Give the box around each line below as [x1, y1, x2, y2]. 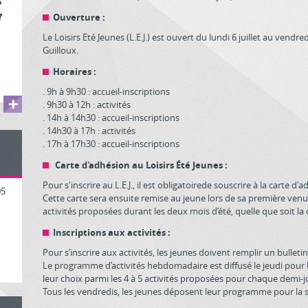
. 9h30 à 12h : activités [43, 98, 131, 111]
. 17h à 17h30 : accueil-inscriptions [43, 137, 180, 150]
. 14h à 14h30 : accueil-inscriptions [43, 111, 180, 124]
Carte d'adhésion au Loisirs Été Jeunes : [53, 159, 228, 171]
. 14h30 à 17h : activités [43, 124, 136, 137]
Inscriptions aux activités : [53, 226, 171, 239]
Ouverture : [53, 11, 106, 23]
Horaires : [53, 65, 97, 78]
